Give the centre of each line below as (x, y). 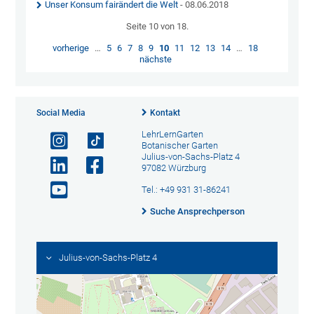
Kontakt (165, 113)
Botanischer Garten (179, 146)
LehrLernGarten (172, 135)
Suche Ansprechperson (197, 212)
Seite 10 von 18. (157, 27)
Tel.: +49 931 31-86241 (186, 190)
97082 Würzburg (173, 168)
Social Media (61, 113)
